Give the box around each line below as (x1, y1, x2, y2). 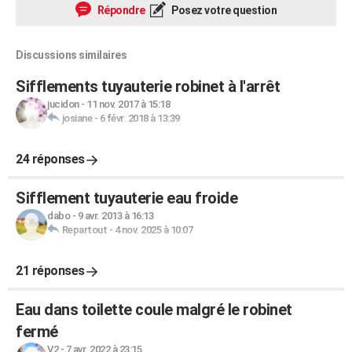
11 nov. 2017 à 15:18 (86, 98, 170, 110)
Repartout (61, 224, 107, 236)
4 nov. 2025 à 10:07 (114, 224, 192, 236)
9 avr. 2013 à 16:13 (77, 210, 153, 222)
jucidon (47, 98, 79, 110)
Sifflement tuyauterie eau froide (16, 189, 237, 207)
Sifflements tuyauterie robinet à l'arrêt (16, 77, 280, 96)
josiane (61, 112, 92, 124)
